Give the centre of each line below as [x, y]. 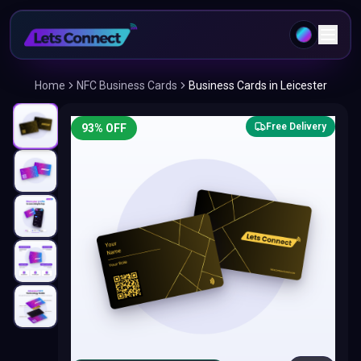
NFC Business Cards [127, 85]
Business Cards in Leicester [257, 85]
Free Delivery [296, 127]
